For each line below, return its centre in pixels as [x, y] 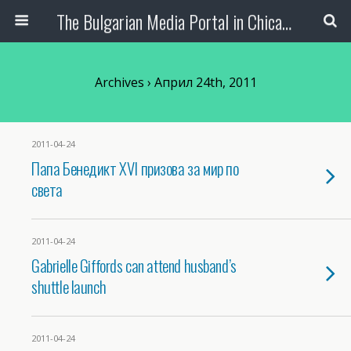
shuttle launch [69, 286]
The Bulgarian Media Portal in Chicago [286, 21]
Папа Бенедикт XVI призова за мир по [135, 168]
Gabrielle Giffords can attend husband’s [134, 265]
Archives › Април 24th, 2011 [175, 82]
